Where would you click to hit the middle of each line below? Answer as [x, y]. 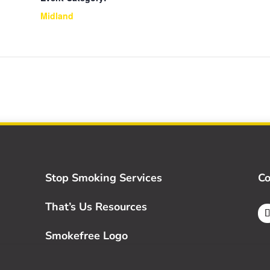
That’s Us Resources [96, 207]
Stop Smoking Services [104, 178]
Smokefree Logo [87, 236]
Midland [57, 16]
